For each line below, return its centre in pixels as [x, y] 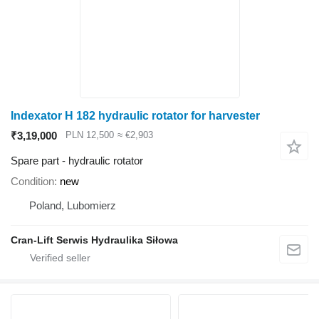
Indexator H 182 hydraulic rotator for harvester [135, 115]
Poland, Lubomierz [73, 205]
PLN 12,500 [90, 135]
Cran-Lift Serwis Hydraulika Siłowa [94, 240]
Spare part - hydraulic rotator [77, 160]
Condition [32, 181]
